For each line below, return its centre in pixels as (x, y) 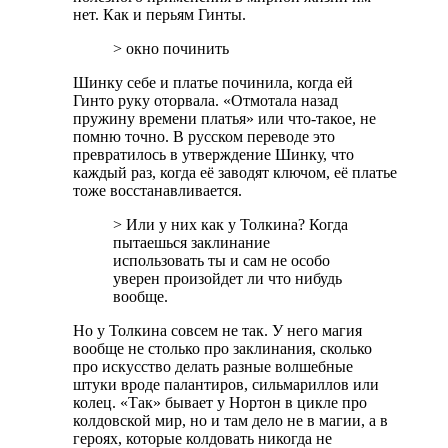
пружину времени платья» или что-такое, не (224, 118)
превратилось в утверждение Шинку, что (213, 154)
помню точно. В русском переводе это (204, 136)
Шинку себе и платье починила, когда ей (213, 82)
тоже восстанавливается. (157, 190)
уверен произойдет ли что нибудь (227, 278)
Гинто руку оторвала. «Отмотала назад (205, 100)
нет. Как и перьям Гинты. (159, 14)
